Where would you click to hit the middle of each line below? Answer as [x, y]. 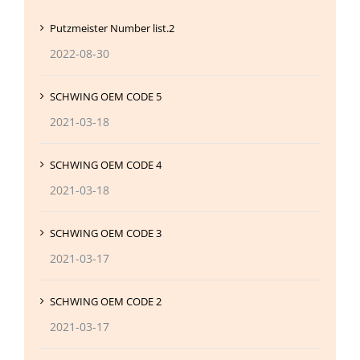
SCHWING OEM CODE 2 [106, 302]
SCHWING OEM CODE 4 [106, 165]
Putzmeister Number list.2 [112, 29]
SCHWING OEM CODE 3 [106, 233]
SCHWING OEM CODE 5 [106, 97]
